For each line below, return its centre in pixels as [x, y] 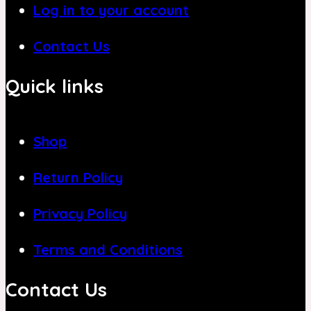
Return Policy [78, 177]
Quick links [54, 86]
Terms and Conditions [108, 249]
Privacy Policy [80, 213]
